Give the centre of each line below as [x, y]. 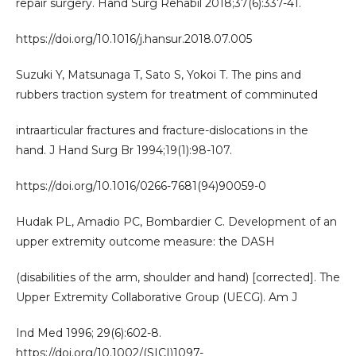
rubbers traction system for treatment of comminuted [167, 94]
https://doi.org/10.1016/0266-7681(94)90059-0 [141, 186]
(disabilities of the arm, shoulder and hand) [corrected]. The [178, 277]
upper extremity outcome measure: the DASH [145, 241]
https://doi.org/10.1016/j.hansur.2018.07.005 [134, 39]
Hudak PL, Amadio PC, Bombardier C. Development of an [176, 221]
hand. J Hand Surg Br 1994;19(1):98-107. [124, 150]
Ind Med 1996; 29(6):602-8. [89, 333]
